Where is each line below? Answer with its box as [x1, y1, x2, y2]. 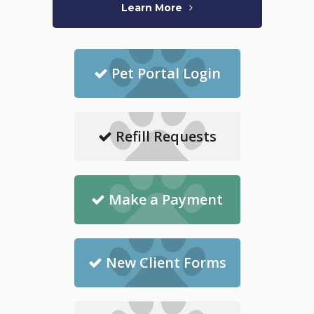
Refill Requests [115, 127, 217, 146]
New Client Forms [105, 253, 226, 273]
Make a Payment [109, 190, 223, 210]
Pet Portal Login [111, 64, 221, 83]
